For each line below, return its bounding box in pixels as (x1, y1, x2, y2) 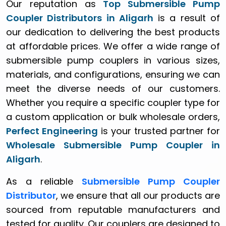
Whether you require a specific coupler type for (6, 96, 220, 109)
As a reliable (6, 175, 82, 188)
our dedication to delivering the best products (6, 25, 220, 38)
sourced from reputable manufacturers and (6, 203, 220, 216)
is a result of (153, 11, 220, 24)
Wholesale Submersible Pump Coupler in (6, 138, 220, 151)
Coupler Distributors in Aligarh (6, 11, 153, 24)
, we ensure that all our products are (56, 189, 220, 202)
